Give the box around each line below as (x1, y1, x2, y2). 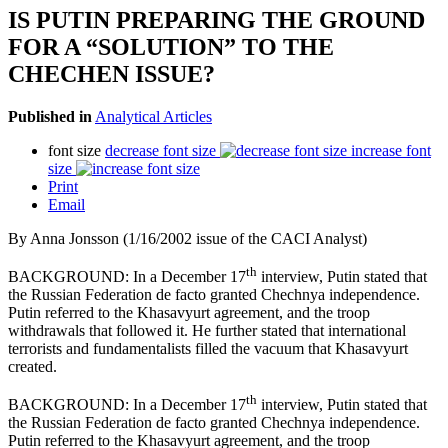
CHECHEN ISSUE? (8, 60, 215, 87)
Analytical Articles (95, 107, 212, 125)
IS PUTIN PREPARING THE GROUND (8, 6, 425, 33)
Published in (8, 107, 92, 125)
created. (8, 358, 57, 376)
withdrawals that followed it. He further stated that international (8, 322, 406, 340)
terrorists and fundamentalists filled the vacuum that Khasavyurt (8, 340, 408, 358)
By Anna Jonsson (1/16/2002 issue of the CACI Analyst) (8, 229, 367, 247)
